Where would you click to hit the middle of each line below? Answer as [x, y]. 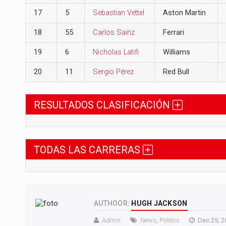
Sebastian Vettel [118, 13]
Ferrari [173, 32]
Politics [169, 220]
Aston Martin [184, 13]
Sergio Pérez [113, 72]
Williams [176, 52]
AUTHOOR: [112, 204]
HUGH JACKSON [159, 204]
